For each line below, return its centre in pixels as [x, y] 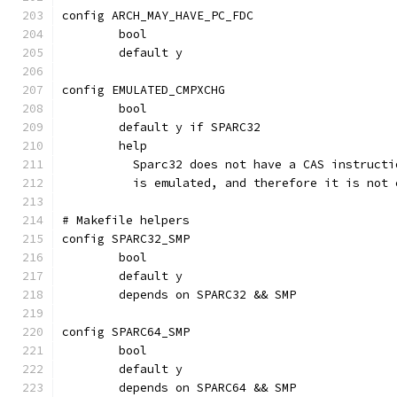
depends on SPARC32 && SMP [207, 295]
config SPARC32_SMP [126, 239]
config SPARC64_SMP [126, 332]
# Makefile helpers [126, 220]
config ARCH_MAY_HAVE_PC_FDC [158, 16]
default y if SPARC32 [190, 127]
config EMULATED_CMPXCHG [144, 90]
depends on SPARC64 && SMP [207, 388]
